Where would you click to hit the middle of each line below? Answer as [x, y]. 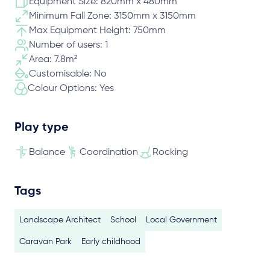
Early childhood [111, 242]
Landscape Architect [60, 220]
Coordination [109, 152]
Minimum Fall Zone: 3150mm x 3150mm [112, 16]
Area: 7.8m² [53, 60]
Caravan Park [46, 242]
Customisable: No [68, 74]
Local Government [181, 220]
